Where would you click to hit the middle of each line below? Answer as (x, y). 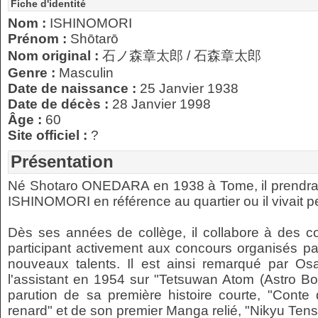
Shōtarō (94, 39)
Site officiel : (49, 135)
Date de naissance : (74, 88)
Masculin (86, 73)
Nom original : (55, 56)
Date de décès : (60, 104)
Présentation (62, 161)
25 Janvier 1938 (189, 88)
